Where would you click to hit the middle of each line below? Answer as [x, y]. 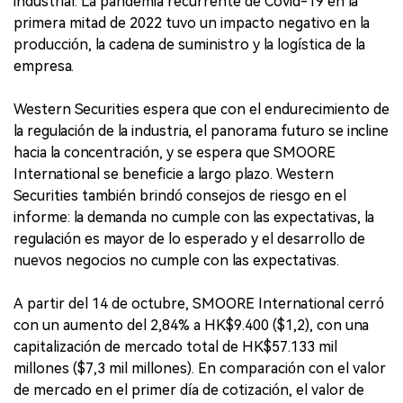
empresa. [44, 66]
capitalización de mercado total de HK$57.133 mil [175, 347]
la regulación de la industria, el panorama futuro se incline [201, 131]
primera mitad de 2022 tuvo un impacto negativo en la [192, 23]
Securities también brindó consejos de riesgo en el [180, 196]
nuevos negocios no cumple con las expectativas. [176, 260]
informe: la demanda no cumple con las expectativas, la [194, 217]
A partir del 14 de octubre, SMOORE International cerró [199, 304]
